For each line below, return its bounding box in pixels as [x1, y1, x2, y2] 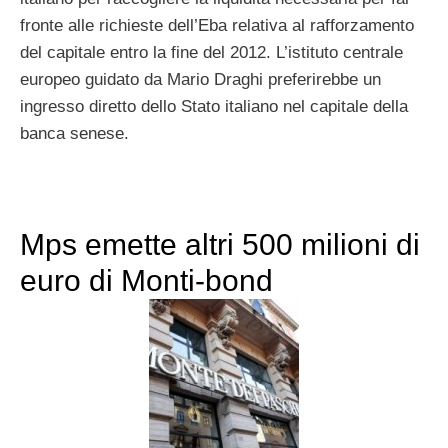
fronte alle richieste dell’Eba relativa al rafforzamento [20, 15, 414, 35]
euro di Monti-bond [20, 263, 273, 297]
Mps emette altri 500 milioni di [20, 227, 420, 261]
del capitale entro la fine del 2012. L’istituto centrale [20, 42, 403, 62]
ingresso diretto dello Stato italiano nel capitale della [20, 96, 408, 116]
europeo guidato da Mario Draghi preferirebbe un [20, 69, 381, 89]
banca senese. [20, 123, 129, 143]
